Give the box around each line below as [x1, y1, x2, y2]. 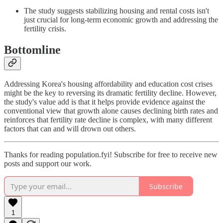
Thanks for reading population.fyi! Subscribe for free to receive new [4, 150, 218, 159]
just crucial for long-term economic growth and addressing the [24, 15, 218, 24]
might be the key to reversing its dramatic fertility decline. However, [4, 89, 217, 98]
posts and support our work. [4, 159, 92, 168]
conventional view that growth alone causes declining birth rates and [4, 107, 218, 115]
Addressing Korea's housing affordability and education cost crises [4, 80, 213, 89]
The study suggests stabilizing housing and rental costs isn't [24, 6, 209, 15]
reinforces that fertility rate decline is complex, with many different [4, 115, 212, 124]
